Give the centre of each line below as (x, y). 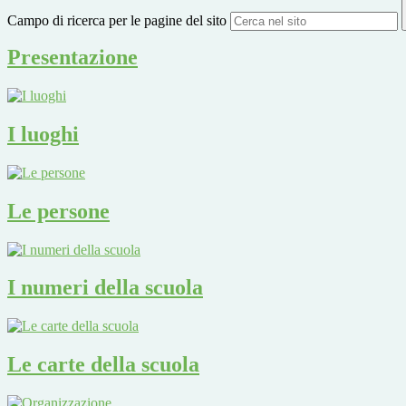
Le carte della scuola (103, 365)
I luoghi (43, 134)
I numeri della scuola (105, 288)
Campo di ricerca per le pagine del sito (117, 21)
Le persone (58, 211)
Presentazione (72, 58)
